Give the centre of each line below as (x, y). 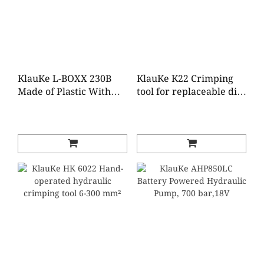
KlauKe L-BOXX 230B (65, 79)
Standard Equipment (65, 105)
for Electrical (47, 118)
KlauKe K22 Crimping (185, 79)
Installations (45, 131)
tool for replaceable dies (192, 92)
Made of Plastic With (64, 92)
